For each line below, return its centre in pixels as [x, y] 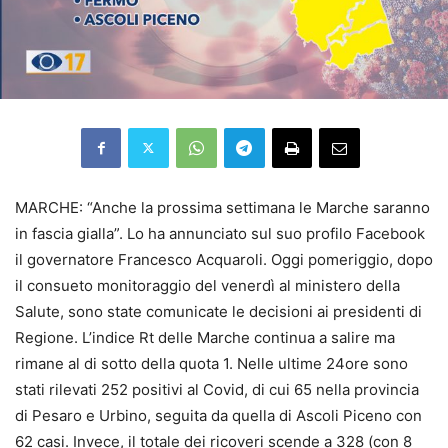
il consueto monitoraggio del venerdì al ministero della [207, 285]
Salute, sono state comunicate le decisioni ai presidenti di [218, 311]
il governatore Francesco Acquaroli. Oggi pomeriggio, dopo [224, 259]
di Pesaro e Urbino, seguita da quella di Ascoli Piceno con [218, 415]
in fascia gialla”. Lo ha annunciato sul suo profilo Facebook [220, 233]
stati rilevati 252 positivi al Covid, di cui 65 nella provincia [217, 389]
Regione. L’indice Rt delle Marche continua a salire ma [205, 337]
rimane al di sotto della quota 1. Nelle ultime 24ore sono [211, 363]
